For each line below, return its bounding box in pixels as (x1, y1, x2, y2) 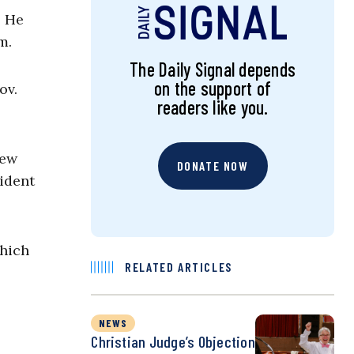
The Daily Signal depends (130, 58, 296, 81)
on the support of (154, 77, 272, 100)
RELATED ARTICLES (125, 259, 232, 275)
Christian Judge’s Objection (91, 332, 255, 352)
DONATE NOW (176, 158, 249, 174)
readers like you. (156, 96, 269, 119)
